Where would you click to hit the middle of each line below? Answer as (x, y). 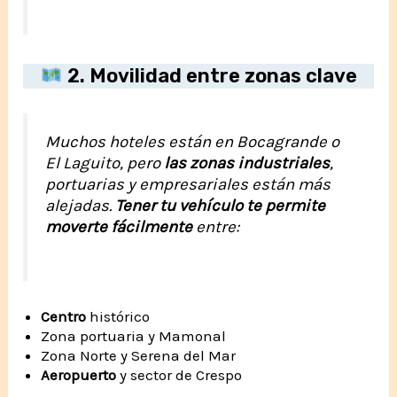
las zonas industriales (247, 163)
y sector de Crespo (181, 375)
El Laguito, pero (105, 163)
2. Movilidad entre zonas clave (210, 76)
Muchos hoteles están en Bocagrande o (193, 142)
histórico (118, 317)
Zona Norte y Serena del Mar (139, 356)
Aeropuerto (81, 375)
